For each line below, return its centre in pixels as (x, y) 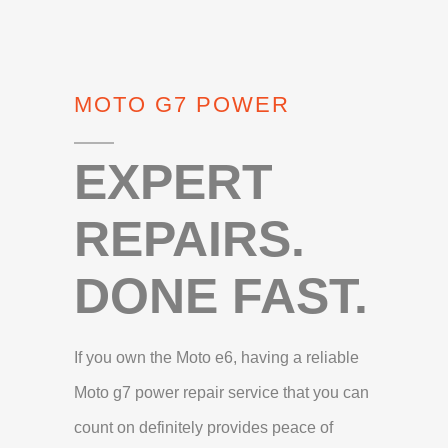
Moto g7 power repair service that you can (221, 392)
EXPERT (173, 181)
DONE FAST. (221, 295)
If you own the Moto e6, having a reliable (216, 357)
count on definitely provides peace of (203, 427)
